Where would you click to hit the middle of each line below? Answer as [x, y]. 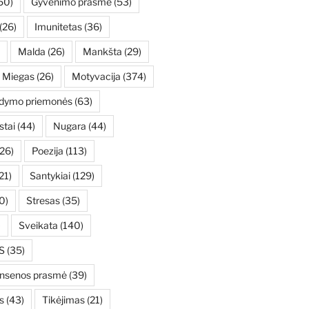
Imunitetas [58, 27]
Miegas [18, 77]
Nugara [69, 126]
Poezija [47, 151]
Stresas [43, 201]
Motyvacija [96, 77]
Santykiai [50, 176]
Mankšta [102, 52]
